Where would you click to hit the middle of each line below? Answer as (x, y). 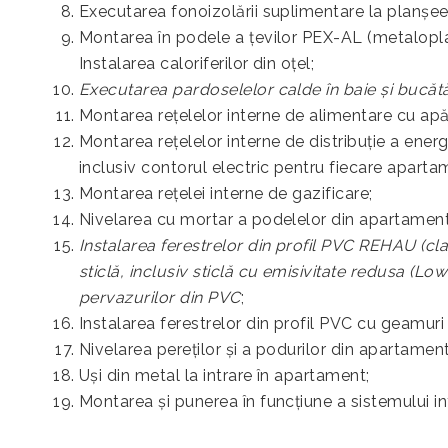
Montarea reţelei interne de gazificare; (226, 193)
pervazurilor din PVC (160, 297)
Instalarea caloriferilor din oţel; (197, 63)
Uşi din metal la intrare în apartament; (224, 375)
